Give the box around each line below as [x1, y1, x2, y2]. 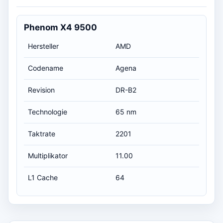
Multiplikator [28, 151, 68, 160]
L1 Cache [28, 173, 58, 182]
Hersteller [28, 41, 59, 50]
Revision [28, 85, 55, 94]
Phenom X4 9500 [24, 22, 97, 32]
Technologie [28, 107, 67, 116]
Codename [28, 63, 63, 72]
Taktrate [28, 129, 55, 138]
